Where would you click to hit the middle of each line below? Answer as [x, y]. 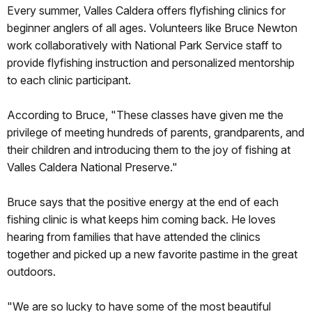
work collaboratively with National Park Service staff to [145, 46]
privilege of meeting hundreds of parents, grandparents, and [156, 133]
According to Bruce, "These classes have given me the [145, 115]
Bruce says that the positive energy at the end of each [143, 202]
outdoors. [31, 272]
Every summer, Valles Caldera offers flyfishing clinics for [146, 11]
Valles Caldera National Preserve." [92, 167]
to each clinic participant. [69, 80]
